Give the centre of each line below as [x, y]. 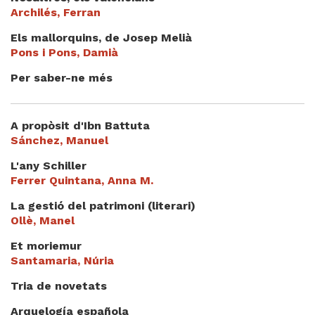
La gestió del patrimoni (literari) [103, 206]
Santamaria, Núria [62, 261]
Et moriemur [46, 246]
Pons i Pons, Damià [64, 52]
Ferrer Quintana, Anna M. [82, 180]
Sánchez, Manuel [59, 140]
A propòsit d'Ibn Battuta [80, 126]
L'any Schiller [49, 166]
